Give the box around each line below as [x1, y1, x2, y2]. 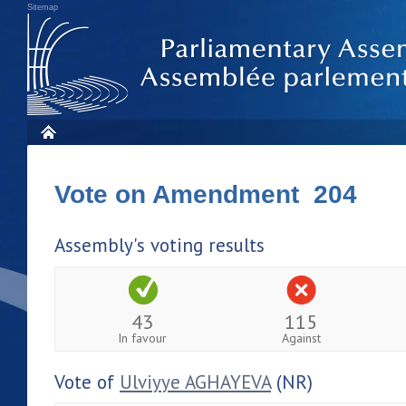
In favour [118, 329, 168, 346]
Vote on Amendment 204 [54, 180, 357, 208]
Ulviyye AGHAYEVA [120, 369, 271, 394]
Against [281, 329, 321, 346]
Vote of [54, 369, 120, 394]
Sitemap [27, 3, 58, 12]
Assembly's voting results [54, 233, 265, 257]
